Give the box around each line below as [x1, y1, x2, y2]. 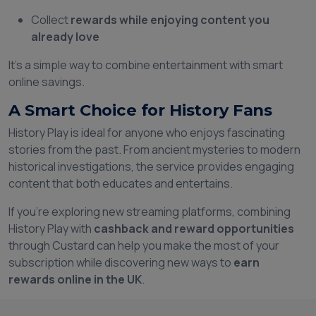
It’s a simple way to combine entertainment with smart [8, 57, 283, 73]
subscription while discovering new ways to [8, 255, 233, 271]
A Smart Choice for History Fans [8, 100, 273, 121]
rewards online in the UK [8, 272, 142, 288]
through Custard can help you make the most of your [8, 238, 279, 254]
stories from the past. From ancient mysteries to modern [8, 142, 300, 158]
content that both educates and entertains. [8, 176, 233, 192]
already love [31, 29, 99, 45]
